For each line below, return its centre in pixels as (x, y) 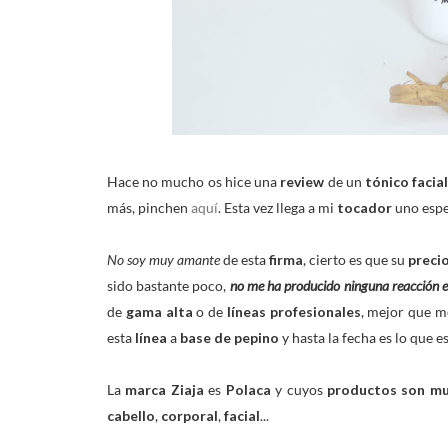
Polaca (246, 389)
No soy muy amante (165, 259)
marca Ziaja (165, 389)
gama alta (157, 311)
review (301, 181)
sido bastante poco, (168, 285)
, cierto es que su (354, 259)
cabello (131, 415)
